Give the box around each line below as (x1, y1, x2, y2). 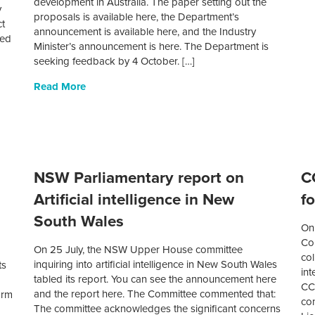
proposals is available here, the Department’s (34, 11, 240, 24)
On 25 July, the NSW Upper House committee (34, 243, 243, 257)
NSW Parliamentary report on (34, 168, 245, 188)
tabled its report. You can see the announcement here (34, 273, 277, 286)
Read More (34, 80, 86, 94)
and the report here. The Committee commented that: (34, 288, 276, 301)
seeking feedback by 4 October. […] (34, 55, 195, 68)
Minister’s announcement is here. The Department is (34, 40, 269, 53)
